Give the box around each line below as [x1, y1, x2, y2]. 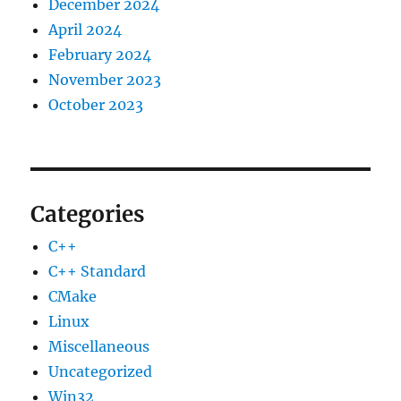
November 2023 [48, 71, 162, 89]
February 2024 [48, 46, 152, 64]
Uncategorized [48, 363, 153, 380]
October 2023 [48, 96, 144, 114]
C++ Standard [48, 262, 147, 280]
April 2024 [48, 21, 123, 38]
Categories [30, 200, 145, 228]
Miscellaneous [48, 337, 150, 355]
